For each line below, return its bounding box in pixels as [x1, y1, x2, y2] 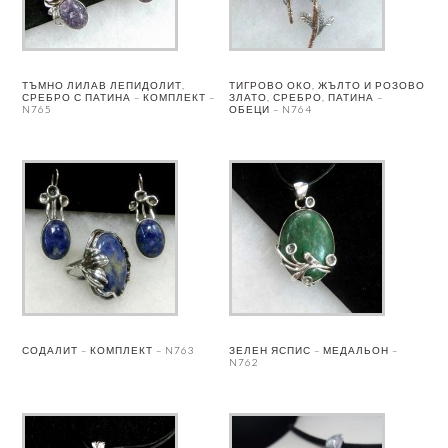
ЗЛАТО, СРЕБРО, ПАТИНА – [229, 91, 384, 103]
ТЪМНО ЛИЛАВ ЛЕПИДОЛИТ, [22, 79, 186, 91]
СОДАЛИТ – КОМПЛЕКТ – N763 [22, 344, 196, 356]
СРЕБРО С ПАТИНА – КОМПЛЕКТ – [22, 91, 216, 103]
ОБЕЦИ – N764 [229, 103, 313, 115]
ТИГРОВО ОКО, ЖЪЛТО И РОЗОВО [229, 79, 426, 91]
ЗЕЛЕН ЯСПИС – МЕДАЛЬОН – [229, 344, 399, 356]
